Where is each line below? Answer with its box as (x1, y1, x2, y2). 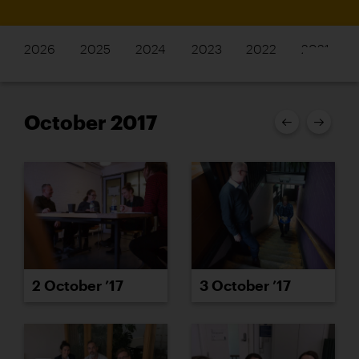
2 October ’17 (32, 276, 123, 295)
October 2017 (24, 110, 157, 134)
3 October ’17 (200, 276, 291, 295)
